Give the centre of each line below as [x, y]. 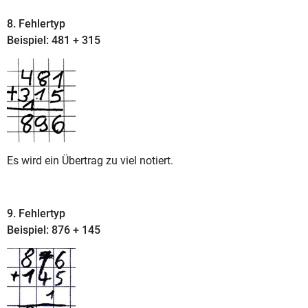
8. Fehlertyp [36, 24]
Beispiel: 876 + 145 [54, 230]
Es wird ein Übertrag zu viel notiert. [90, 160]
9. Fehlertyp [36, 213]
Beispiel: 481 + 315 [54, 41]
